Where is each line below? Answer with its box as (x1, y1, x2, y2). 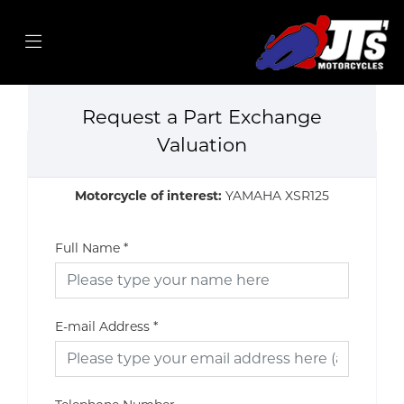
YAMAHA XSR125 (225, 187, 329, 204)
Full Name (55, 239, 120, 256)
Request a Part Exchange (82, 105, 322, 128)
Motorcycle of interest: (75, 187, 225, 204)
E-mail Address (55, 317, 150, 335)
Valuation (157, 133, 247, 156)
